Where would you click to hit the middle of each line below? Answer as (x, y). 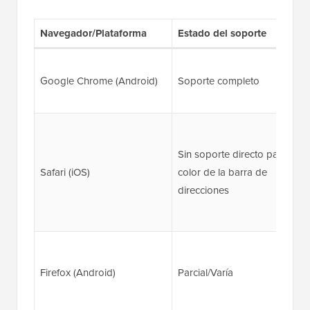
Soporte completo (218, 80)
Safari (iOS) (65, 172)
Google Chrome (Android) (99, 80)
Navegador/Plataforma (93, 33)
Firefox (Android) (77, 272)
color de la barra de (222, 172)
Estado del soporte (222, 33)
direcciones (203, 190)
